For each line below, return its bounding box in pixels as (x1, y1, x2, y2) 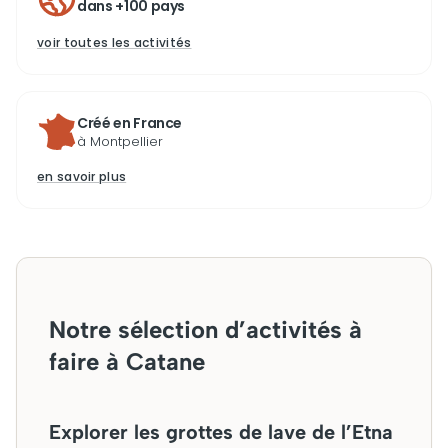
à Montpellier (77, 132, 163, 151)
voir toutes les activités (37, 34, 192, 51)
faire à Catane (49, 347, 205, 376)
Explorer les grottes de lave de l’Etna (49, 420, 393, 444)
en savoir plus (37, 168, 127, 185)
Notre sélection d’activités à (49, 315, 362, 344)
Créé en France (77, 113, 183, 133)
